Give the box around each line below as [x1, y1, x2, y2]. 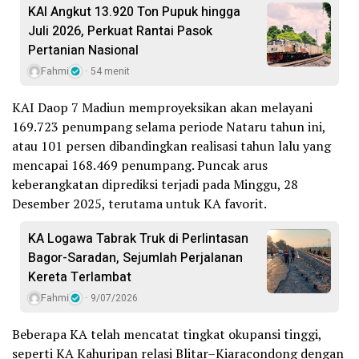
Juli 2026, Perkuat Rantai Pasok [28, 21, 212, 41]
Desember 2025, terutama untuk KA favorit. [12, 194, 267, 212]
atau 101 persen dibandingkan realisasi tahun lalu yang [12, 136, 331, 155]
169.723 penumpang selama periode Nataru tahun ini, [12, 117, 325, 135]
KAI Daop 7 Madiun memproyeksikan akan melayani [12, 98, 313, 116]
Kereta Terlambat [28, 267, 131, 287]
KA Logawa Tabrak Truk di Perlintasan [28, 228, 248, 248]
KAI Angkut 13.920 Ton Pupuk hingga [28, 2, 240, 22]
